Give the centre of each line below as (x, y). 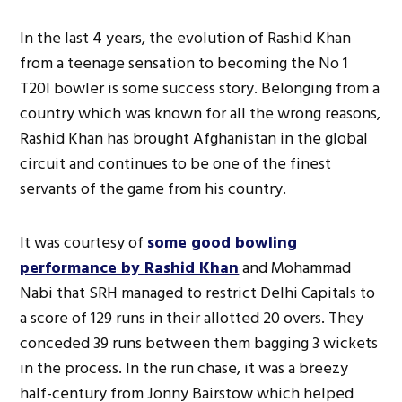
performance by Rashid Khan (130, 267)
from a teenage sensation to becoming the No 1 (184, 63)
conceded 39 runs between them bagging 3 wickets (199, 343)
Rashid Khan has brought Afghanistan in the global (194, 138)
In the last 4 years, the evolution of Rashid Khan (186, 38)
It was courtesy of (84, 242)
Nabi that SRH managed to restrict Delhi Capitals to (198, 293)
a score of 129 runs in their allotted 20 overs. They (192, 318)
